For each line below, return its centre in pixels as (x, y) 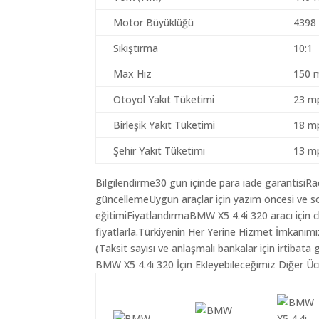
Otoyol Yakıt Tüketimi (164, 99)
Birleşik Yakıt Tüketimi (164, 125)
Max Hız (133, 74)
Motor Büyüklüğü (154, 22)
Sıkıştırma (136, 48)
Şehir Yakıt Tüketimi (159, 151)
